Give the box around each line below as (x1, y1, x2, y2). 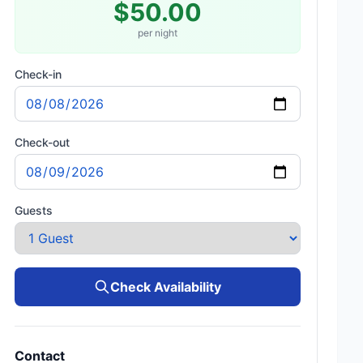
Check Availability (110, 279, 222, 295)
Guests (15, 203, 53, 217)
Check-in (15, 67, 62, 81)
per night (138, 27, 178, 39)
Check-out (15, 135, 70, 149)
